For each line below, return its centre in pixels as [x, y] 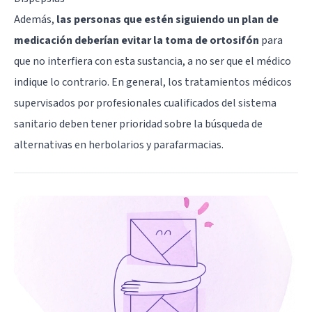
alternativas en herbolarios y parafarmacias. [119, 145]
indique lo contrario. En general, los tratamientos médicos [153, 82]
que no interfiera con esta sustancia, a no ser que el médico [153, 61]
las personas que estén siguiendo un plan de [167, 19]
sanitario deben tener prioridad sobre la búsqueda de [138, 124]
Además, [35, 19]
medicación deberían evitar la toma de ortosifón [136, 40]
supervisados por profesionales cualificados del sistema [145, 103]
